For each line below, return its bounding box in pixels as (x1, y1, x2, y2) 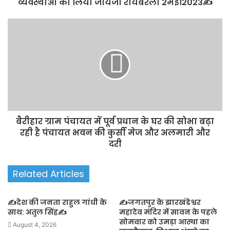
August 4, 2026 (13, 221, 56, 229)
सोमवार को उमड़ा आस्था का (119, 217, 209, 227)
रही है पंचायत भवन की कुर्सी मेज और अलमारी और (20, 127, 210, 139)
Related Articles (13, 167, 84, 181)
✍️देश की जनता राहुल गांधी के (8, 197, 107, 208)
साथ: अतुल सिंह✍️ (8, 207, 67, 218)
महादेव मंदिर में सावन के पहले (119, 207, 217, 218)
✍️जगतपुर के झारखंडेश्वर (119, 197, 201, 208)
